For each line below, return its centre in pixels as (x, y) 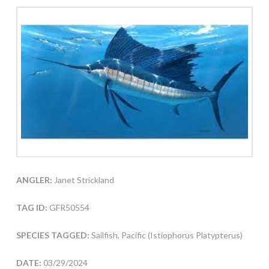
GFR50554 (68, 208)
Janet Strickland (83, 180)
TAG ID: (32, 208)
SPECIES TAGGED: (53, 235)
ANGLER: (34, 180)
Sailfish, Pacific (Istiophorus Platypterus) (167, 235)
